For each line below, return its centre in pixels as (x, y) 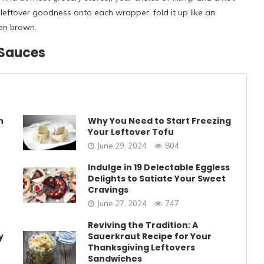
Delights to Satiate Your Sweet (156, 179)
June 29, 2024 (122, 145)
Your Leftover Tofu (131, 132)
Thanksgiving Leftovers (141, 247)
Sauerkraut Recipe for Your (149, 236)
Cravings (108, 190)
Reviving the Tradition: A (143, 225)
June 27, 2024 (122, 203)
